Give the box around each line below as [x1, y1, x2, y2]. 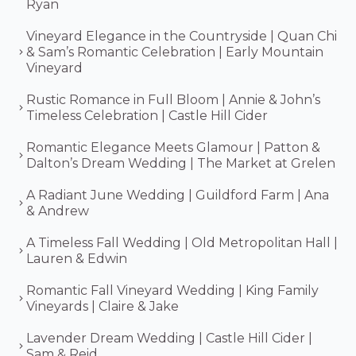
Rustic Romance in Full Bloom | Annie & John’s [26, 91, 320, 107]
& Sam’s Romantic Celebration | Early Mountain [26, 44, 323, 60]
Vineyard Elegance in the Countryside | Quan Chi [26, 28, 337, 44]
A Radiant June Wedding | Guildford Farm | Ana [26, 187, 329, 203]
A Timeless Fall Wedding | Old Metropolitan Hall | [26, 234, 338, 250]
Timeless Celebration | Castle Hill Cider [26, 107, 268, 123]
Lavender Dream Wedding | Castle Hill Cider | [26, 330, 312, 346]
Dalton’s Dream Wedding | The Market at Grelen [26, 155, 335, 171]
